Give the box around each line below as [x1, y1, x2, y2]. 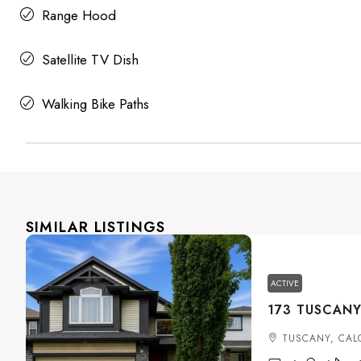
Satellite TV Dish [42, 50, 139, 70]
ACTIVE [271, 276, 299, 289]
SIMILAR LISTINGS [26, 217, 166, 239]
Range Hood [42, 6, 116, 26]
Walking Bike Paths [42, 94, 149, 114]
